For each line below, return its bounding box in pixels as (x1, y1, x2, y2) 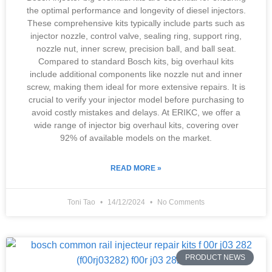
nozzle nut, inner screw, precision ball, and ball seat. (36, 44, 236, 53)
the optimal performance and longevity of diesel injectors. (26, 5, 246, 15)
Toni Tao (67, 198, 97, 206)
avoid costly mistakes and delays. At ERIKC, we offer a (32, 107, 240, 117)
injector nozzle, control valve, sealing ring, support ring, (30, 31, 242, 41)
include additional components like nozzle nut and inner (30, 69, 242, 79)
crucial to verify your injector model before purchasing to (28, 95, 244, 104)
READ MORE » (110, 164, 161, 172)
